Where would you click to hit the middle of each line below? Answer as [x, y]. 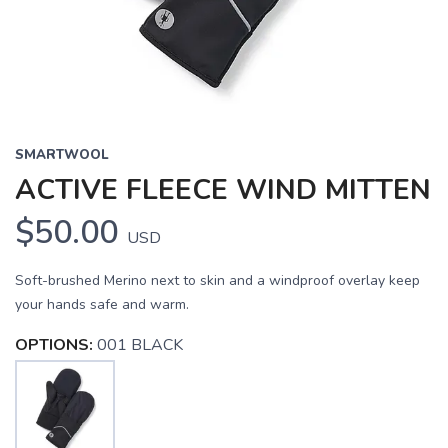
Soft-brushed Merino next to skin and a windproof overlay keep [217, 280]
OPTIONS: [54, 345]
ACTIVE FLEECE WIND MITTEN [223, 190]
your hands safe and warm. [102, 304]
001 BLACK [140, 345]
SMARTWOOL [62, 155]
